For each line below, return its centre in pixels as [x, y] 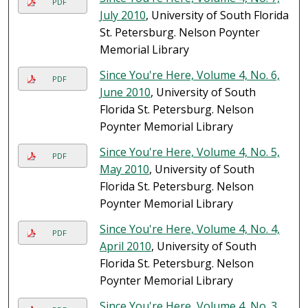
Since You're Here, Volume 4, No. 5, [189, 152]
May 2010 [124, 169]
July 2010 [122, 15]
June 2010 [125, 92]
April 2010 [125, 246]
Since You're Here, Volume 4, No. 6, [189, 75]
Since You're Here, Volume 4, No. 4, [189, 229]
